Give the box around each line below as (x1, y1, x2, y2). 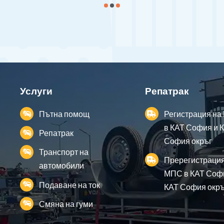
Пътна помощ (39, 108, 90, 119)
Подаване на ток (39, 179, 100, 190)
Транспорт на (39, 146, 89, 157)
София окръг (163, 135, 212, 146)
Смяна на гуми (39, 198, 93, 209)
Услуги (19, 84, 52, 97)
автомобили (39, 160, 84, 171)
